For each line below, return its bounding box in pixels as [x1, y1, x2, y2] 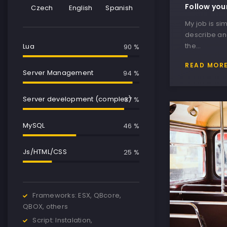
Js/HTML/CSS [23, 147, 67, 157]
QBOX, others [23, 202, 68, 212]
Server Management [23, 68, 94, 78]
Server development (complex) [23, 94, 131, 104]
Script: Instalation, [32, 215, 93, 225]
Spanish [105, 3, 133, 13]
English [68, 3, 93, 13]
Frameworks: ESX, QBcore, [32, 191, 122, 201]
